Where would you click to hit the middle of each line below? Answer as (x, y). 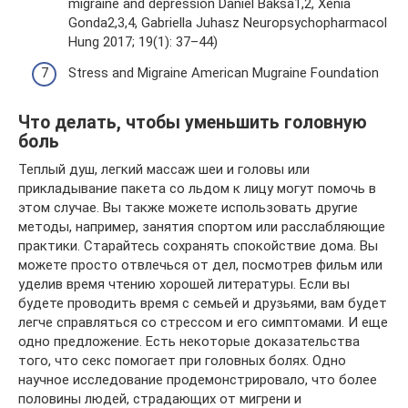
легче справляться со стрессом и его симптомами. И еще (203, 322)
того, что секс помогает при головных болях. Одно (182, 360)
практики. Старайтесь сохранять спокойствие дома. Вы (198, 245)
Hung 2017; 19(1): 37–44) (143, 42)
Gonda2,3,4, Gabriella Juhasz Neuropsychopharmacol (228, 23)
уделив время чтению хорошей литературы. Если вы (184, 284)
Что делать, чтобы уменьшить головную (193, 122)
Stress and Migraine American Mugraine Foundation (224, 72)
